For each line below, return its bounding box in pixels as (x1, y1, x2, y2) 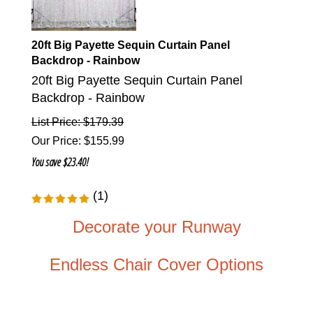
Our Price (31, 135, 78, 147)
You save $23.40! (31, 154, 89, 170)
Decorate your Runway (72, 217, 241, 237)
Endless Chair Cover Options (50, 255, 263, 275)
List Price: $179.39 (31, 116, 124, 129)
